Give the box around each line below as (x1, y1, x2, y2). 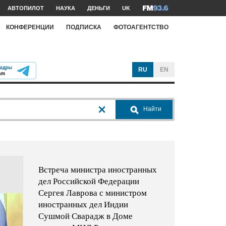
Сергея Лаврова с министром (38, 187, 147, 199)
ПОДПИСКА (66, 23, 101, 31)
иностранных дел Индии (38, 198, 128, 210)
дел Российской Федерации (38, 175, 139, 187)
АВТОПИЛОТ (8, 5, 44, 11)
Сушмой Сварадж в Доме (38, 210, 133, 222)
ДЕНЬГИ (87, 5, 110, 11)
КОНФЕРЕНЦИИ (6, 23, 54, 31)
